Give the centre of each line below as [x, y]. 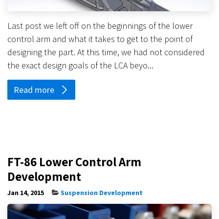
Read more [35, 90]
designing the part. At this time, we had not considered [106, 52]
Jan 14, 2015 [26, 193]
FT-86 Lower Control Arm [74, 162]
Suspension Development [102, 193]
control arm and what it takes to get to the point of [100, 39]
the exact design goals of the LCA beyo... [80, 66]
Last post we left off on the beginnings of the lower [100, 26]
